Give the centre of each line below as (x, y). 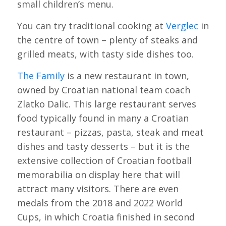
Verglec (182, 26)
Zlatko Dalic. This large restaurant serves (106, 104)
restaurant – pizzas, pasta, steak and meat (110, 132)
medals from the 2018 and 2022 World (100, 203)
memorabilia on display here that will (98, 175)
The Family (41, 76)
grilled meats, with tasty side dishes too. (105, 54)
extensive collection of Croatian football (104, 161)
